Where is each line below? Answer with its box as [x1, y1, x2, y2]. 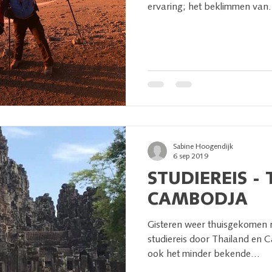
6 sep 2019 [173, 153, 208, 160]
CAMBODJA [148, 191, 248, 209]
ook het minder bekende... [148, 249, 260, 259]
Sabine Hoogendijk [173, 143, 233, 151]
